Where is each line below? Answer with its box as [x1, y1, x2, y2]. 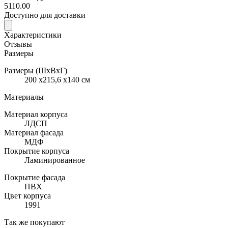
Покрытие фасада [4, 173, 65, 182]
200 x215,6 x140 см [24, 75, 90, 84]
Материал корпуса [4, 109, 68, 119]
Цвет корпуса [4, 191, 51, 200]
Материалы [4, 92, 44, 101]
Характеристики [4, 30, 62, 39]
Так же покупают [4, 217, 65, 226]
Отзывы [4, 39, 32, 48]
